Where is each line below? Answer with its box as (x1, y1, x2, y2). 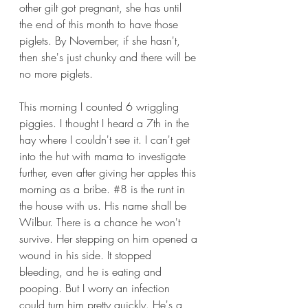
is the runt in (127, 181, 188, 197)
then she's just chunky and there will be (19, 49, 199, 65)
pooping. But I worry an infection (19, 280, 173, 296)
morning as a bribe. (19, 181, 113, 197)
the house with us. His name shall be (19, 198, 190, 213)
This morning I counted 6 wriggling (19, 99, 182, 114)
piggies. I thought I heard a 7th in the (19, 115, 192, 131)
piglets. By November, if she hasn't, (19, 33, 184, 48)
